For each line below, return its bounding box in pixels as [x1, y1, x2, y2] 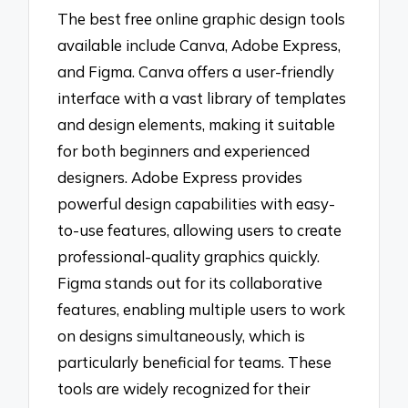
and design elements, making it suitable [57, 114, 336, 134]
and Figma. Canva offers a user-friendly [57, 61, 335, 81]
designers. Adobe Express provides [57, 167, 303, 187]
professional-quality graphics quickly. [57, 246, 321, 266]
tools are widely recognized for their [57, 378, 311, 398]
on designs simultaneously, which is [57, 325, 306, 345]
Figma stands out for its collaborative [57, 272, 323, 292]
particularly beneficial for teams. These [57, 352, 332, 372]
